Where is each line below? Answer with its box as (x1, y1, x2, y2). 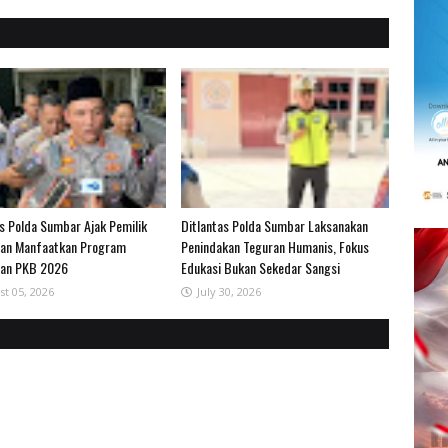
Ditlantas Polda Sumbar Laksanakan (180, 215, 368, 236)
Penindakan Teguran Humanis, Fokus (180, 236, 369, 257)
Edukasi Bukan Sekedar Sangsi (180, 257, 340, 278)
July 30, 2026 (196, 284, 261, 299)
